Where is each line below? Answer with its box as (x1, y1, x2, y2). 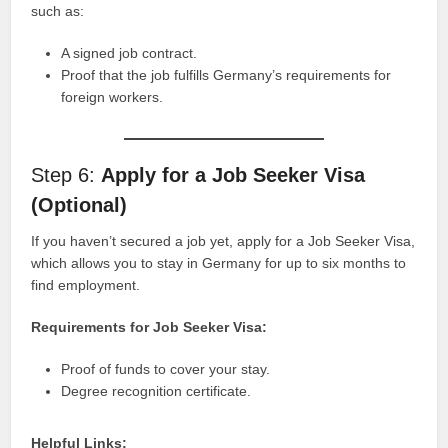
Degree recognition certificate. (61, 382, 252, 399)
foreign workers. (61, 88, 164, 105)
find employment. (31, 276, 141, 293)
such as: (31, 2, 85, 19)
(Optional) (31, 193, 128, 216)
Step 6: (31, 163, 102, 186)
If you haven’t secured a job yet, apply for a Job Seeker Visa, (31, 232, 416, 249)
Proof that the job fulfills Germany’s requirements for (61, 66, 392, 83)
